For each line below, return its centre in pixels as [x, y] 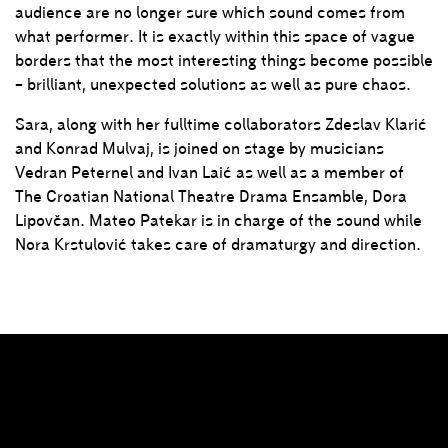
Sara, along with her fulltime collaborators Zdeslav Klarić [221, 124]
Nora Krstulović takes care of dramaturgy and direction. [218, 244]
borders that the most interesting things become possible [224, 60]
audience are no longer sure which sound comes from [210, 12]
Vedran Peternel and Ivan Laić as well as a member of [209, 172]
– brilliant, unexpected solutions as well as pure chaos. [213, 84]
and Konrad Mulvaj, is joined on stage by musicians [199, 148]
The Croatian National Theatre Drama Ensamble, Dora [211, 196]
